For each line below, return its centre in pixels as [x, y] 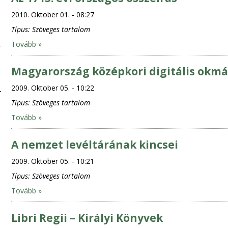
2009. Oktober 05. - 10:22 [52, 88]
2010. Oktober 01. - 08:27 [52, 15]
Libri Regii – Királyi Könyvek [87, 218]
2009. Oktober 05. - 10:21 [52, 161]
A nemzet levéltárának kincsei [94, 145]
